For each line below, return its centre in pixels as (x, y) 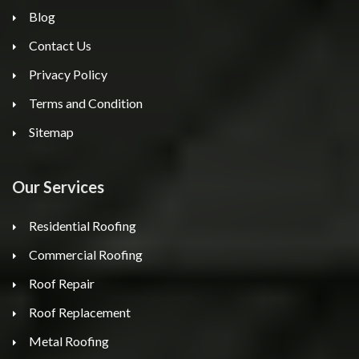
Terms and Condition (86, 103)
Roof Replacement (80, 313)
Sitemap (51, 132)
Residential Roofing (83, 226)
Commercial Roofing (86, 255)
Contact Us (60, 46)
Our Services (58, 187)
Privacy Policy (68, 75)
